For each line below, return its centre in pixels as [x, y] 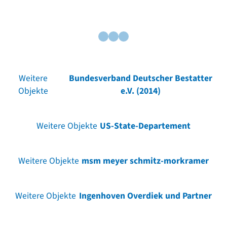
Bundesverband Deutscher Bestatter [141, 78]
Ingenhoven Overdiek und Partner [145, 196]
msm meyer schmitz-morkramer [145, 161]
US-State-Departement [145, 126]
